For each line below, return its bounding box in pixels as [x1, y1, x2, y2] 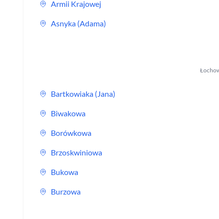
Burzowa [51, 187, 81, 196]
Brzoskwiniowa [51, 148, 102, 157]
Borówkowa [51, 128, 91, 137]
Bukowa [51, 167, 78, 176]
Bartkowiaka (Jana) [51, 89, 115, 98]
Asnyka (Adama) [51, 19, 106, 28]
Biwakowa [51, 109, 86, 118]
